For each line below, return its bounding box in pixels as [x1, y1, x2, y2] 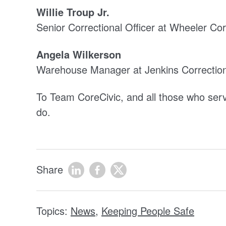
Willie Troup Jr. [36, 4, 109, 19]
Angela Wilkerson [36, 46, 121, 62]
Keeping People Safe [101, 203, 194, 218]
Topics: [36, 203, 71, 218]
